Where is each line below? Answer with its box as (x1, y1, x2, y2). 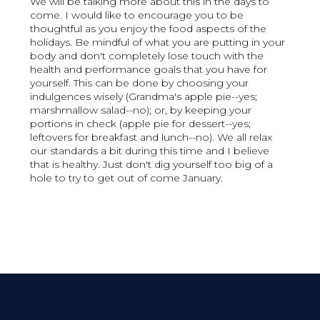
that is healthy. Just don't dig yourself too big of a (30, 158, 274, 171)
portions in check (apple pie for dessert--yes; (30, 117, 251, 131)
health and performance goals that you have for (30, 63, 268, 76)
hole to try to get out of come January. (30, 171, 224, 185)
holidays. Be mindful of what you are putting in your (30, 36, 286, 49)
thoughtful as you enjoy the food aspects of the (30, 22, 267, 36)
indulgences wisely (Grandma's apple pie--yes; (30, 90, 258, 104)
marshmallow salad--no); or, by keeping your (30, 104, 252, 117)
